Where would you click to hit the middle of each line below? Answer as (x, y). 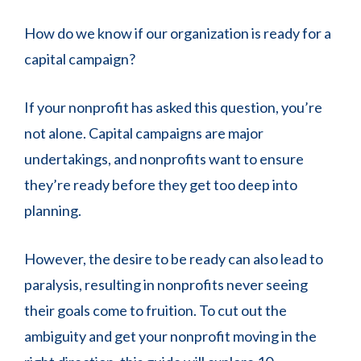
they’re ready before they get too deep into (161, 185)
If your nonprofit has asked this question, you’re (173, 107)
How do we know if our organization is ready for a (178, 33)
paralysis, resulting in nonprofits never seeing (166, 284)
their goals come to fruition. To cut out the (156, 310)
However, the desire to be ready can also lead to (174, 259)
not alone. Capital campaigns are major (144, 133)
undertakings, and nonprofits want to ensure (164, 159)
